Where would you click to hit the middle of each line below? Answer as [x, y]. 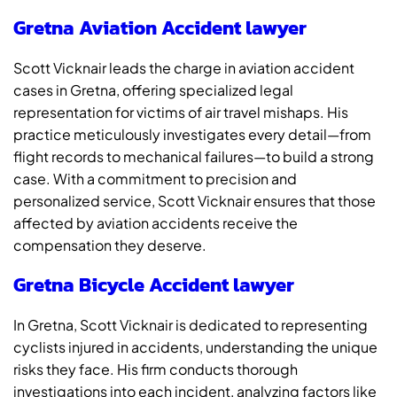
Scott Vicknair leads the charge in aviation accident [184, 68]
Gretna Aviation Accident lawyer [160, 28]
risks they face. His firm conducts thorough [156, 369]
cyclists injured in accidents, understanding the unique [195, 347]
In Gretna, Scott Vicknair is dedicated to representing [191, 325]
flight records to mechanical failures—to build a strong [194, 156]
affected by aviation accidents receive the [156, 223]
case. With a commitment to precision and [155, 179]
